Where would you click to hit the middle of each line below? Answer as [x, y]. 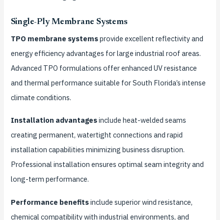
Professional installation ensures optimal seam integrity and [107, 165]
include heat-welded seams [141, 120]
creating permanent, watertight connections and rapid [96, 135]
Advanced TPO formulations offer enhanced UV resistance [104, 68]
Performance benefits [50, 202]
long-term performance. [50, 179]
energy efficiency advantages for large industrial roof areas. [106, 53]
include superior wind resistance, [140, 202]
